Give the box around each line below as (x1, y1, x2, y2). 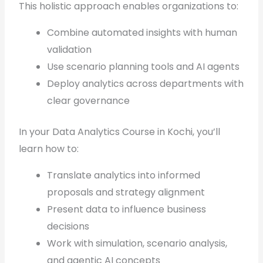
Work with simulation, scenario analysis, (47, 237, 228, 250)
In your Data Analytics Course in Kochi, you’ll (19, 125, 221, 139)
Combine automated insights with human (47, 26, 238, 39)
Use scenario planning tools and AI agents (47, 60, 240, 73)
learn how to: (19, 142, 79, 156)
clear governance (47, 94, 130, 107)
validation (47, 43, 92, 56)
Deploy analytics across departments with (47, 77, 244, 90)
